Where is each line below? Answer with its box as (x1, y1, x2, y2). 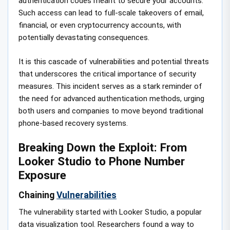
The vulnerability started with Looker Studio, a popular (18, 207, 202, 217)
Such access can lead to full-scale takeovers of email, (18, 8, 204, 18)
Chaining (18, 190, 56, 201)
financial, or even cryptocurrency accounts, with (18, 21, 181, 30)
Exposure (18, 168, 66, 182)
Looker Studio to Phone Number (18, 155, 185, 168)
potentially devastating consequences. (18, 33, 149, 43)
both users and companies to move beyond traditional (18, 106, 203, 116)
